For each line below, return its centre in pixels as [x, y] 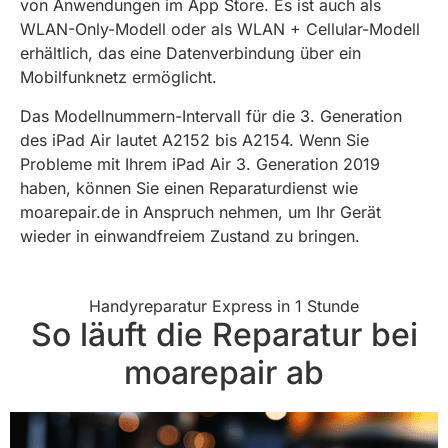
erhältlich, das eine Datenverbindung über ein [190, 53]
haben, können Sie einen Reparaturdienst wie [189, 187]
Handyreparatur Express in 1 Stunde [224, 305]
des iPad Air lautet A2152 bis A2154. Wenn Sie [194, 139]
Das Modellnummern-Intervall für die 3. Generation [211, 115]
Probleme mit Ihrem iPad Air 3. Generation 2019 [200, 163]
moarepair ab [224, 373]
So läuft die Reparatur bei [224, 335]
